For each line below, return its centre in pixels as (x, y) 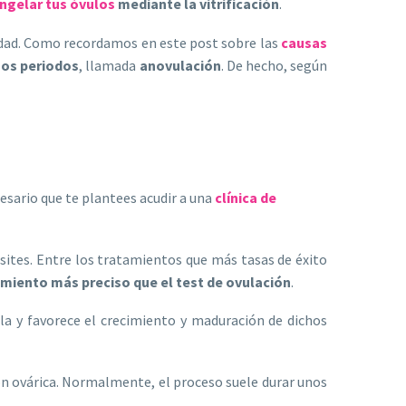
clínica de (246, 198)
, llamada (109, 65)
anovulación (180, 65)
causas (304, 42)
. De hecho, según (274, 65)
